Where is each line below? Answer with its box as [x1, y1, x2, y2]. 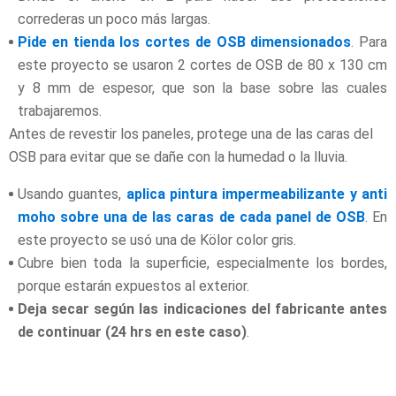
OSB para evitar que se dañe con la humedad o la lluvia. [9, 148, 347, 165]
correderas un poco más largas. [18, 10, 210, 27]
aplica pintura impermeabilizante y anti [126, 185, 388, 202]
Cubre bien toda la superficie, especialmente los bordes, [18, 254, 387, 271]
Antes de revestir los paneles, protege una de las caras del [9, 125, 373, 142]
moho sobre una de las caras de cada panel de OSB [18, 208, 365, 225]
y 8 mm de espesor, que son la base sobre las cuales [18, 79, 387, 96]
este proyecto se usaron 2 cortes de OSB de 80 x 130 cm [18, 56, 387, 73]
